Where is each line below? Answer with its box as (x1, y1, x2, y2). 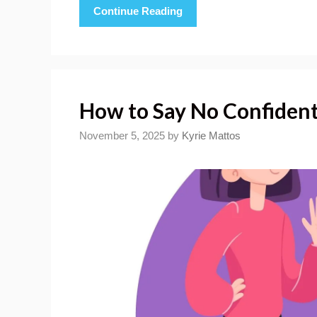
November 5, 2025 (79, 129, 165, 142)
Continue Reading (93, 4, 183, 17)
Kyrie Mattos (182, 129, 241, 142)
